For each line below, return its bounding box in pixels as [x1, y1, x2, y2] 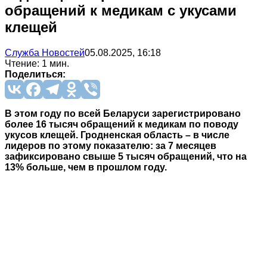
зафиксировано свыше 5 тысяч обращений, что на [5, 151, 247, 162]
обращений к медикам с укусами [5, 2, 237, 18]
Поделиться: [5, 69, 66, 79]
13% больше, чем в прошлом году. [5, 162, 167, 172]
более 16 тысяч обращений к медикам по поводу [5, 119, 238, 129]
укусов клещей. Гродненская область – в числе [5, 129, 229, 140]
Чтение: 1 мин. [5, 58, 69, 69]
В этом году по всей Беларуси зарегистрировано [5, 108, 241, 119]
